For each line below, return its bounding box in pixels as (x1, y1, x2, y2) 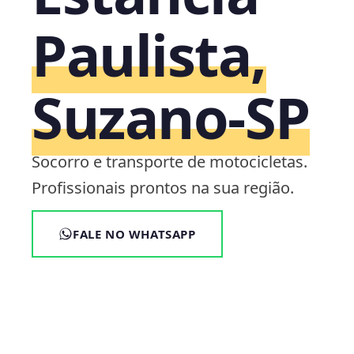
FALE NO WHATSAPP (73, 226, 196, 242)
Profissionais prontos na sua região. (32, 177, 294, 198)
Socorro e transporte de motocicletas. (32, 151, 307, 172)
